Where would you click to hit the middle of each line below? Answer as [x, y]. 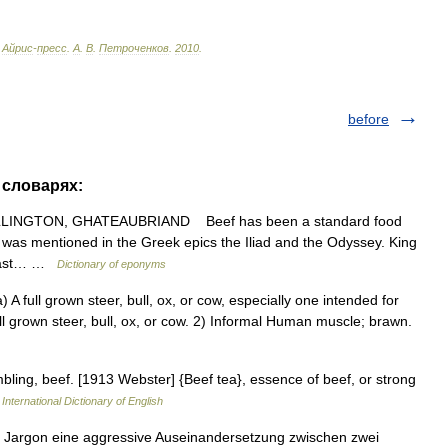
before [368, 119]
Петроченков [134, 48]
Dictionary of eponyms [111, 264]
